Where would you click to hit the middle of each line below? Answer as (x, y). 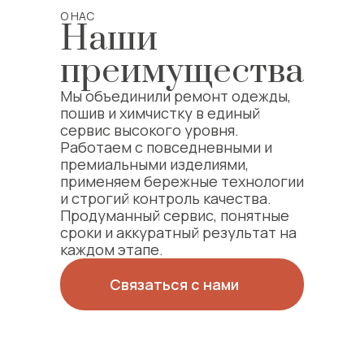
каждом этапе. (112, 249)
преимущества (182, 71)
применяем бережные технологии (182, 181)
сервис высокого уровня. (149, 130)
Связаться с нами (174, 284)
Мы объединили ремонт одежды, (175, 96)
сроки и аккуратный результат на (178, 232)
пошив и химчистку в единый (160, 113)
